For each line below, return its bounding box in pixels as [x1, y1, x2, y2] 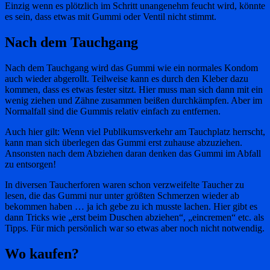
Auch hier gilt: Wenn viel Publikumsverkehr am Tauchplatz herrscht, [5, 126, 265, 137]
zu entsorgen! [5, 159, 56, 169]
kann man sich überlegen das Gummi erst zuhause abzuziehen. [5, 137, 242, 148]
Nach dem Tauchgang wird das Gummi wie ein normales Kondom [5, 62, 258, 73]
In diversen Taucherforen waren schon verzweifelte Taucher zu [5, 179, 244, 190]
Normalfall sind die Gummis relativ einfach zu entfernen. [5, 105, 221, 116]
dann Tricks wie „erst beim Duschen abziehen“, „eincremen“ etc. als [5, 212, 264, 222]
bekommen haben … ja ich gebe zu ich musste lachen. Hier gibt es [5, 201, 257, 212]
